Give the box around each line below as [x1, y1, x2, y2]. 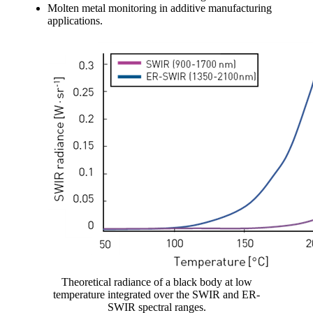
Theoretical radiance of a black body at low [61, 275, 252, 288]
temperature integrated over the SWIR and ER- [53, 288, 260, 300]
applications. [48, 14, 103, 27]
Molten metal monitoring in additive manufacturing [48, 1, 272, 14]
